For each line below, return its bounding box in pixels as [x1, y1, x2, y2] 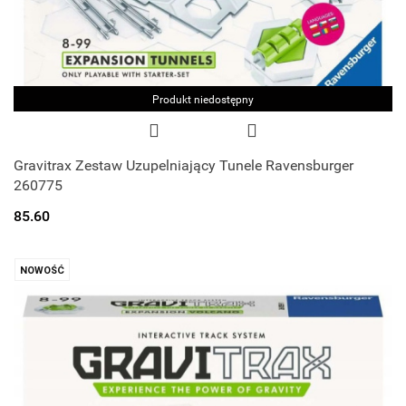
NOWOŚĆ [20, 265, 64, 277]
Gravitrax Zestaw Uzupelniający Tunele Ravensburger [14, 157, 353, 175]
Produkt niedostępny [152, 93, 254, 107]
